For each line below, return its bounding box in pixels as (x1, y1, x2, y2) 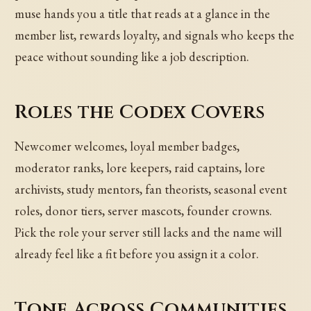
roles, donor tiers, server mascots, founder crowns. (15, 202, 273, 219)
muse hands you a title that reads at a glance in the (15, 6, 271, 22)
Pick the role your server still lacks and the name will (15, 224, 283, 240)
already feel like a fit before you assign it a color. (15, 245, 260, 262)
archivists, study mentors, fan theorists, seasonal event (15, 180, 287, 197)
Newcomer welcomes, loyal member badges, (15, 137, 240, 154)
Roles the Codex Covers (15, 99, 265, 125)
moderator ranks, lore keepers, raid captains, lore (15, 159, 266, 176)
